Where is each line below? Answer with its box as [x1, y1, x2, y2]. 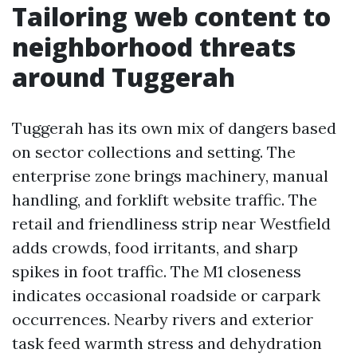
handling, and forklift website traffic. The [12, 190, 317, 210]
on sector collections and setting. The [12, 142, 296, 162]
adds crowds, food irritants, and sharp [12, 237, 298, 257]
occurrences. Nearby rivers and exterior [12, 309, 313, 329]
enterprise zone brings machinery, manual [12, 166, 328, 186]
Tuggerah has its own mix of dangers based [12, 118, 336, 138]
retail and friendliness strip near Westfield [12, 214, 331, 233]
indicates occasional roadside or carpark [12, 285, 320, 305]
